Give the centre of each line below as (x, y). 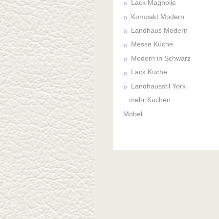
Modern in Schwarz (161, 58)
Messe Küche (152, 44)
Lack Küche (149, 72)
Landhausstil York (158, 86)
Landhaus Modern (159, 30)
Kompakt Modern (157, 16)
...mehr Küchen (147, 100)
